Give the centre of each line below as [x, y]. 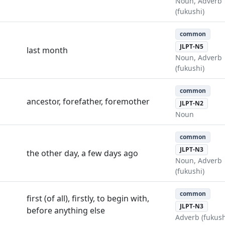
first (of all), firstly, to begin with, [88, 198]
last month [47, 50]
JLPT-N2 [191, 103]
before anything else [66, 210]
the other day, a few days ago [82, 153]
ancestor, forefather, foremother [88, 101]
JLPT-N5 [191, 46]
